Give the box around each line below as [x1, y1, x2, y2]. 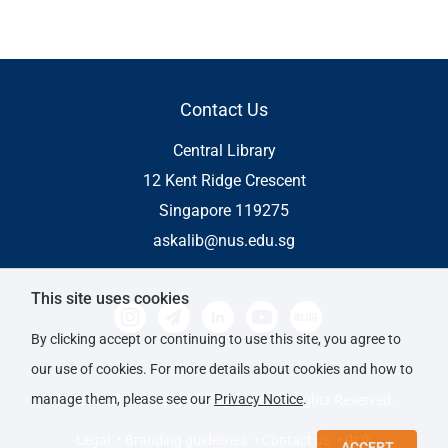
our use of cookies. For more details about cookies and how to [31, 361, 413, 377]
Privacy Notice [214, 391, 303, 407]
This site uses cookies [31, 289, 189, 308]
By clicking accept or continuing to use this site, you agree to [31, 331, 401, 347]
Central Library [172, 141, 276, 161]
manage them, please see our [31, 391, 214, 407]
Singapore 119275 [159, 201, 289, 221]
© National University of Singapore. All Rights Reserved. [53, 392, 395, 409]
